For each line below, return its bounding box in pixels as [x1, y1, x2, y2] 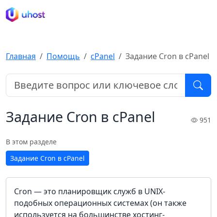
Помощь [46, 51, 80, 62]
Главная [6, 51, 36, 62]
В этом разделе [6, 137, 57, 146]
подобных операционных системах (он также [14, 198, 186, 208]
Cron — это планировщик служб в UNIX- [14, 186, 165, 197]
